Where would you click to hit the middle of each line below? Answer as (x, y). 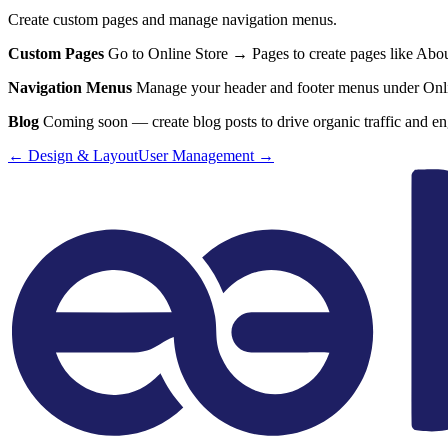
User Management (196, 155)
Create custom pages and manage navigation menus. (172, 19)
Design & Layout (83, 155)
